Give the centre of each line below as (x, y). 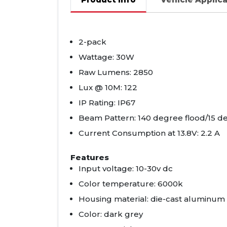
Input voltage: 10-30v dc (126, 169)
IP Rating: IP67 (107, 103)
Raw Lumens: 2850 (116, 72)
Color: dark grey (111, 214)
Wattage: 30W (106, 57)
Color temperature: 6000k (131, 184)
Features (90, 158)
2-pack (92, 42)
